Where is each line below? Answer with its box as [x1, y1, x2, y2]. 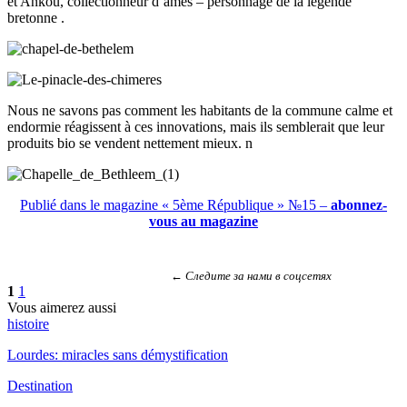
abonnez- [331, 197, 387, 213]
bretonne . [7, 10, 65, 26]
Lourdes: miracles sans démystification [7, 347, 228, 363]
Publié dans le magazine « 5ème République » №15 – [20, 197, 331, 213]
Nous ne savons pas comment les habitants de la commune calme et [7, 103, 392, 119]
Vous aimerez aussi [7, 300, 116, 316]
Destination [7, 378, 73, 394]
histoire [7, 316, 49, 333]
